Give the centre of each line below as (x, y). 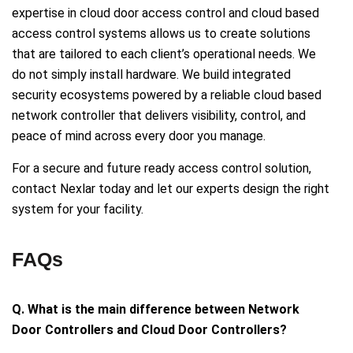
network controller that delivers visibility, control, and (159, 115)
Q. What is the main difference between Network (156, 309)
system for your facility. (78, 209)
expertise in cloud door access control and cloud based (165, 13)
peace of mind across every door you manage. (139, 136)
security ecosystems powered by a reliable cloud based (167, 95)
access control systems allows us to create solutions (161, 33)
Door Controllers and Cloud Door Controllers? (149, 329)
